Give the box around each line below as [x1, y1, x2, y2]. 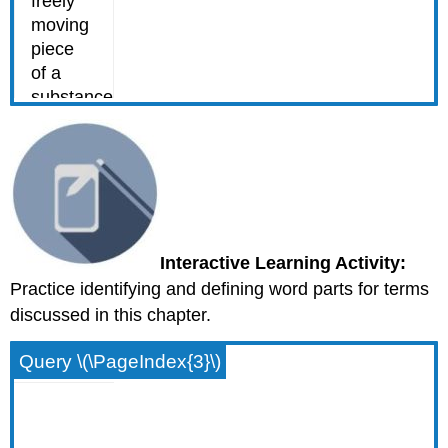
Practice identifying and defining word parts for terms [10, 279, 430, 300]
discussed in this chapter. [10, 305, 212, 326]
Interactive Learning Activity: [160, 253, 407, 274]
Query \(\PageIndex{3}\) [19, 350, 222, 372]
